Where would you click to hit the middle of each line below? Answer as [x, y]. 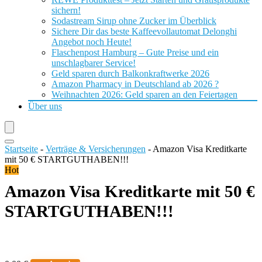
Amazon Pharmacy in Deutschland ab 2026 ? [135, 84]
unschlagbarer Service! [94, 63]
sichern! [66, 10]
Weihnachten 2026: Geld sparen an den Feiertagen [144, 94]
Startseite [21, 149]
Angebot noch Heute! [92, 42]
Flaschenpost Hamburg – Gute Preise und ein [135, 52]
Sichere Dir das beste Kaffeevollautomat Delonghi [144, 31]
